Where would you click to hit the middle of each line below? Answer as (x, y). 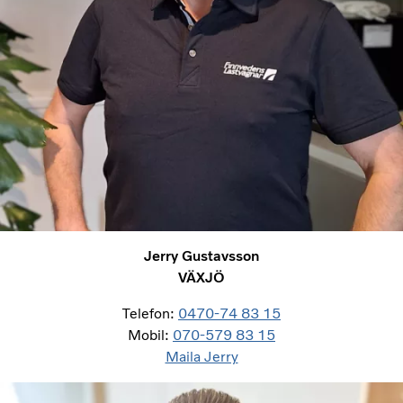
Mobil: (150, 335)
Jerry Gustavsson (201, 255)
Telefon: (150, 313)
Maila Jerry (201, 356)
